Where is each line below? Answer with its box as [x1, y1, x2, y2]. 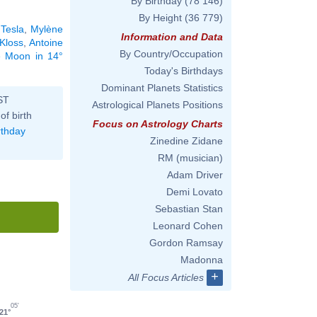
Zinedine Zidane [150, 135, 223, 146]
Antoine [29, 36, 64, 48]
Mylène [30, 23, 64, 35]
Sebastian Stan [155, 203, 223, 214]
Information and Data [121, 31, 223, 42]
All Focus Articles [128, 272, 204, 283]
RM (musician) [158, 152, 223, 163]
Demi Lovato [166, 186, 223, 197]
